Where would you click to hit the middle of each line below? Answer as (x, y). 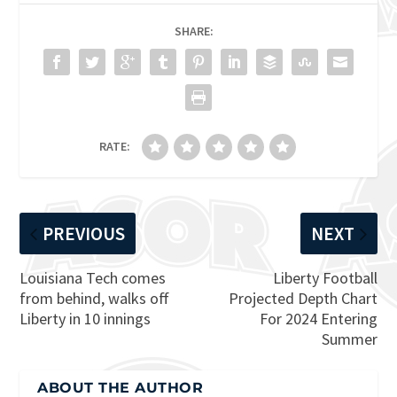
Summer (349, 339)
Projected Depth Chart (303, 299)
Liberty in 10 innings (86, 319)
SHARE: (194, 31)
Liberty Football (325, 278)
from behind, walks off (95, 299)
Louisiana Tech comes (93, 278)
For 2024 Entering (318, 319)
